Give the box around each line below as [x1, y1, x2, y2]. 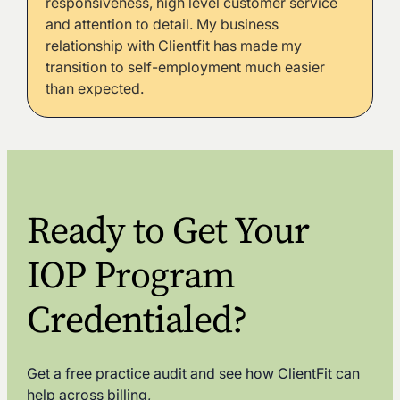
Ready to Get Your [26, 204, 309, 256]
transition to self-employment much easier [45, 58, 325, 77]
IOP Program [26, 248, 235, 301]
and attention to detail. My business [45, 15, 279, 34]
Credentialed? [26, 293, 246, 346]
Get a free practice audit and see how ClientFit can [26, 364, 360, 383]
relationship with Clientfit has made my [45, 37, 302, 55]
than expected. [45, 79, 144, 98]
